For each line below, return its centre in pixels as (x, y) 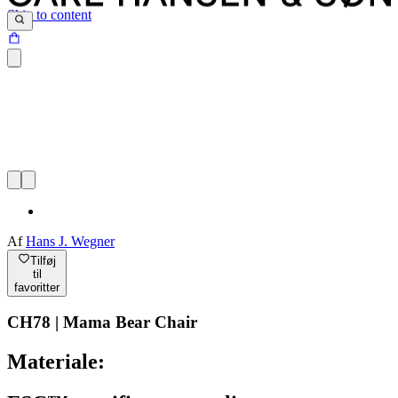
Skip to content (49, 15)
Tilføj (43, 260)
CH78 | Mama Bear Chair (102, 322)
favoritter (37, 287)
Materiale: (56, 362)
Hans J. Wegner (70, 242)
